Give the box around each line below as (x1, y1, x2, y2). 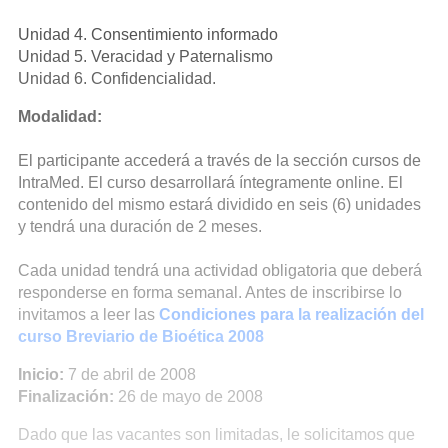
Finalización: (18, 388, 114, 405)
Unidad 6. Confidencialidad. (18, 70, 216, 87)
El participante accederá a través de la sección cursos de (18, 152, 421, 169)
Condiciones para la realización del (159, 306, 424, 323)
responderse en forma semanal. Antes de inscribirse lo (18, 284, 402, 301)
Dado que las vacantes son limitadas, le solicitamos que (18, 426, 415, 443)
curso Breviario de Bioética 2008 (18, 328, 264, 345)
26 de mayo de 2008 (114, 388, 263, 405)
